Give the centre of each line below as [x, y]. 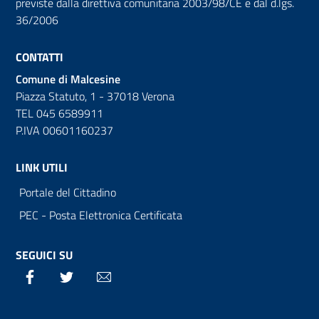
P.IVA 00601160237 [64, 130]
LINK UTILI [42, 167]
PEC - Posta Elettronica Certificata [101, 215]
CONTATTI [40, 57]
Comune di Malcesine [68, 79]
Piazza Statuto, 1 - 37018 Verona [95, 96]
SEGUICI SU [44, 255]
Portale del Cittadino [68, 192]
